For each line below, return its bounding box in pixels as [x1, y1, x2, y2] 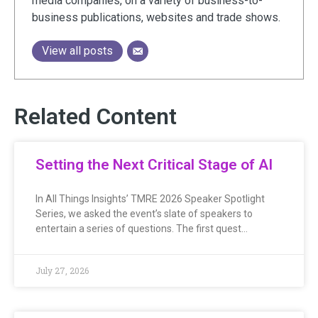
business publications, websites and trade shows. [32, 10, 280, 24]
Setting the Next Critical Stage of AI [35, 155, 273, 173]
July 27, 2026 [35, 264, 89, 276]
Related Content [14, 102, 177, 130]
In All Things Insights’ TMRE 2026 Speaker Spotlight [35, 192, 265, 204]
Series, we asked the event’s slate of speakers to [35, 207, 253, 219]
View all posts [42, 43, 113, 57]
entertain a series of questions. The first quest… [35, 222, 248, 234]
